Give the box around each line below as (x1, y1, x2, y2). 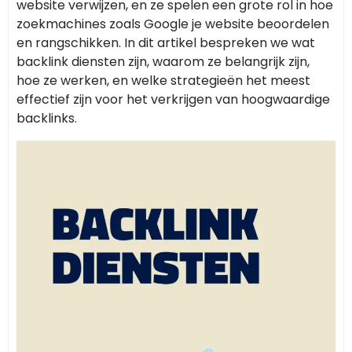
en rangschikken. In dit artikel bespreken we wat (16, 33, 315, 52)
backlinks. (16, 108, 77, 127)
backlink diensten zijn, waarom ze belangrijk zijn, (16, 52, 310, 71)
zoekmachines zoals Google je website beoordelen (16, 14, 329, 33)
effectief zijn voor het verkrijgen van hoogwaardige (16, 90, 330, 108)
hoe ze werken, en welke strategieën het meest (16, 71, 310, 90)
